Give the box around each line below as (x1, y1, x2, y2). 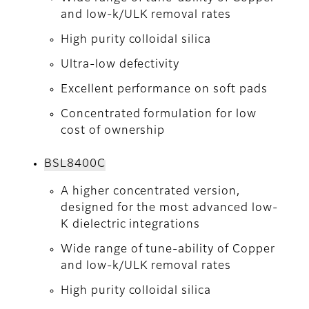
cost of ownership (61, 126, 166, 137)
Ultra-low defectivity (61, 59, 180, 71)
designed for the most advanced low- (61, 203, 278, 215)
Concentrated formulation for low (61, 109, 257, 121)
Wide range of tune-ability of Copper (61, 244, 275, 256)
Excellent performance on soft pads (61, 84, 268, 96)
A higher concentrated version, (61, 186, 240, 198)
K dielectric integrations (61, 219, 201, 231)
